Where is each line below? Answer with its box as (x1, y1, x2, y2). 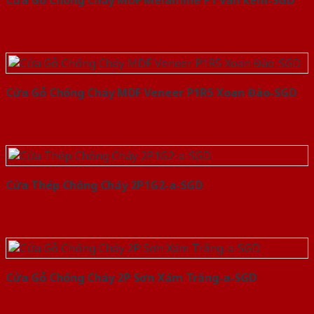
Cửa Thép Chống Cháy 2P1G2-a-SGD (6, 177, 203, 193)
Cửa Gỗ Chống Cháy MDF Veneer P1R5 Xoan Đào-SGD (6, 85, 296, 101)
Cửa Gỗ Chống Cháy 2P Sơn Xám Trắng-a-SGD (6, 270, 257, 286)
